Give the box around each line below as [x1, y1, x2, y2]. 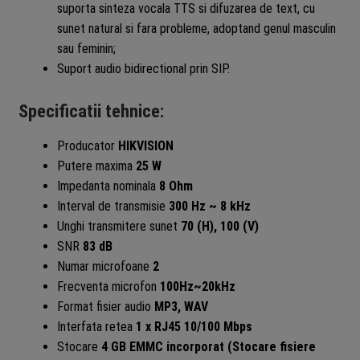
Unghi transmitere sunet [56, 218, 181, 234]
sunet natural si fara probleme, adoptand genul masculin [56, 21, 336, 37]
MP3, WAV [153, 298, 208, 314]
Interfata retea [56, 318, 136, 334]
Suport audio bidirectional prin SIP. [56, 61, 230, 77]
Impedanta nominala [56, 178, 159, 194]
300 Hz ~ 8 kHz [168, 198, 251, 214]
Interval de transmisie [56, 198, 169, 214]
